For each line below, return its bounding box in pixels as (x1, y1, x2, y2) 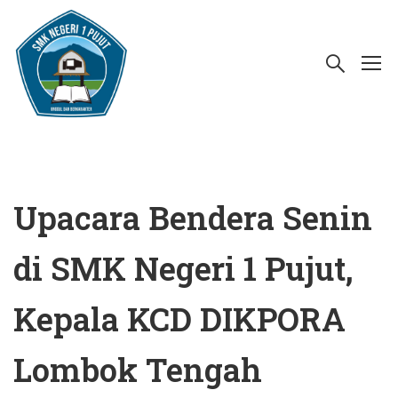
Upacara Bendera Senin (13, 196, 372, 239)
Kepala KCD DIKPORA (13, 298, 346, 340)
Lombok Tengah (13, 348, 262, 391)
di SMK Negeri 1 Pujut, (13, 247, 354, 290)
